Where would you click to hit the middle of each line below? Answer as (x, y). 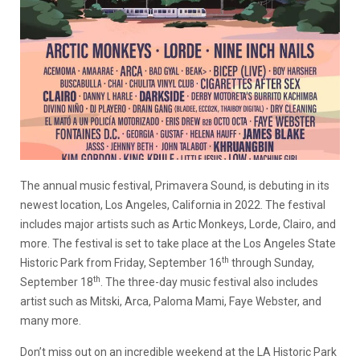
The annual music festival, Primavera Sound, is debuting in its (175, 185)
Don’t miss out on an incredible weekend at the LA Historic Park (178, 352)
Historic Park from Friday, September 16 (121, 262)
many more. (51, 320)
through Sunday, (273, 262)
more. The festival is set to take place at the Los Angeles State (178, 243)
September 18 (57, 282)
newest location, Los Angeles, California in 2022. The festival (173, 205)
